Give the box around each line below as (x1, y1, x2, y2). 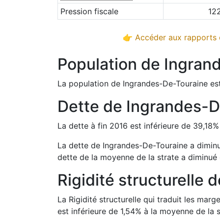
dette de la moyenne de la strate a (57, 152, 186, 162)
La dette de (57, 140, 103, 150)
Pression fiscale (60, 6, 118, 16)
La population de (57, 79, 123, 88)
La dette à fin (57, 121, 110, 131)
